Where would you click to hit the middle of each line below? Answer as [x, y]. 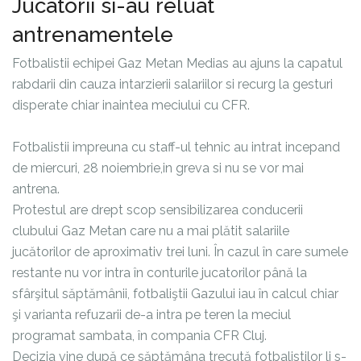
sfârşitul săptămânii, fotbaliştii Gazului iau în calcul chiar [175, 294]
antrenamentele [93, 35]
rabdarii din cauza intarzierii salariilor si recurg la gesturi [172, 85]
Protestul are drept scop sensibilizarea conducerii [158, 210]
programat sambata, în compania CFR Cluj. [139, 336]
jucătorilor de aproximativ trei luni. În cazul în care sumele [180, 252]
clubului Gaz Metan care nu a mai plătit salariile [151, 231]
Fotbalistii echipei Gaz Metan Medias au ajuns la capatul [177, 64]
